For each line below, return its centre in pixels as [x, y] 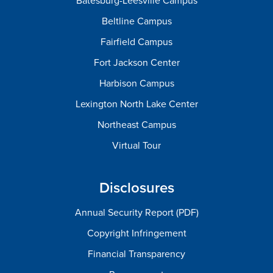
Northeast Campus [136, 125]
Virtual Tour [136, 146]
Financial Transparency [136, 254]
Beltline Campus [136, 21]
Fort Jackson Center [136, 63]
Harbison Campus [136, 83]
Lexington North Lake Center [136, 104]
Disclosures [136, 188]
